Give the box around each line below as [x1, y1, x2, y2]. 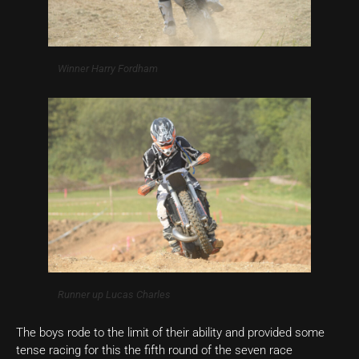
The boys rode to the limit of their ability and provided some [16, 325, 325, 341]
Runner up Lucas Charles [58, 288, 171, 301]
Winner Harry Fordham [58, 62, 158, 75]
